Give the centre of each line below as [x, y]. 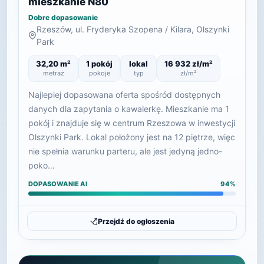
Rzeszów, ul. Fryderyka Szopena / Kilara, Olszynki [133, 29]
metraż [53, 73]
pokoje [99, 73]
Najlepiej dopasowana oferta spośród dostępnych [124, 95]
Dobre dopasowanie [63, 17]
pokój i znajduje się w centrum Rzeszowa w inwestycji [132, 123]
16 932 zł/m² [189, 64]
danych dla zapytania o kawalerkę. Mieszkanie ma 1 [129, 109]
